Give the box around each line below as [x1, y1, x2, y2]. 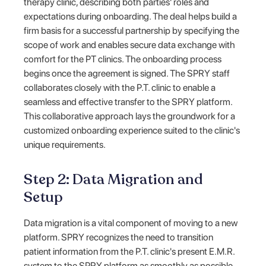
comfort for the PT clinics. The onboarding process [24, 53, 222, 65]
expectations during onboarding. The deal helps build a [24, 10, 237, 22]
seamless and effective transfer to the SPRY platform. [24, 96, 233, 107]
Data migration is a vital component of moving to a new [24, 217, 238, 229]
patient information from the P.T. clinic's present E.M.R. [24, 245, 235, 257]
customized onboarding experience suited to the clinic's [24, 124, 240, 136]
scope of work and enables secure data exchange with [24, 39, 236, 50]
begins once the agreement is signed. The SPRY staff [24, 67, 230, 79]
